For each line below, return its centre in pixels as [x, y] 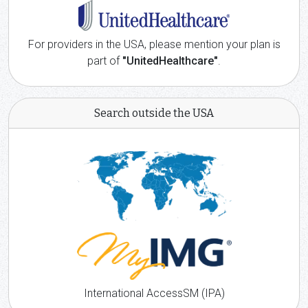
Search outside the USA [154, 113]
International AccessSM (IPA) [154, 294]
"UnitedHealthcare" [170, 61]
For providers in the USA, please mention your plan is [154, 44]
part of [105, 61]
